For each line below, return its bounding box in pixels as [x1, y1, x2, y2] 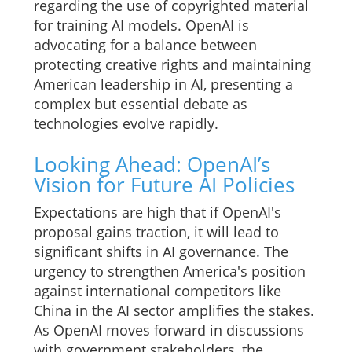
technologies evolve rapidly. [34, 113, 218, 133]
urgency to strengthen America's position [34, 261, 306, 280]
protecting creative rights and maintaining [34, 54, 311, 74]
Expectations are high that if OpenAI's [34, 202, 281, 222]
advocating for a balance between [34, 35, 257, 54]
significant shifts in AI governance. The [34, 241, 288, 261]
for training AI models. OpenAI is [34, 15, 249, 35]
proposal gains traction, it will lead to [34, 222, 279, 241]
